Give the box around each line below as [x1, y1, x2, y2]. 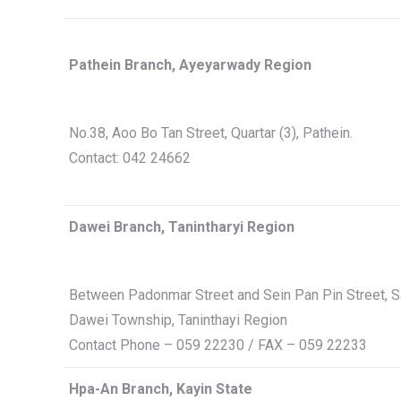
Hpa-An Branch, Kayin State [69, 380, 252, 397]
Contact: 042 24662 [69, 149, 191, 166]
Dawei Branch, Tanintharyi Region [69, 218, 294, 235]
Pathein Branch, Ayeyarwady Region [69, 56, 311, 73]
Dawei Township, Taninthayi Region [69, 311, 287, 328]
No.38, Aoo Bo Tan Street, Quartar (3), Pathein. [69, 124, 353, 141]
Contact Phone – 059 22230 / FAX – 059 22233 [69, 337, 367, 354]
